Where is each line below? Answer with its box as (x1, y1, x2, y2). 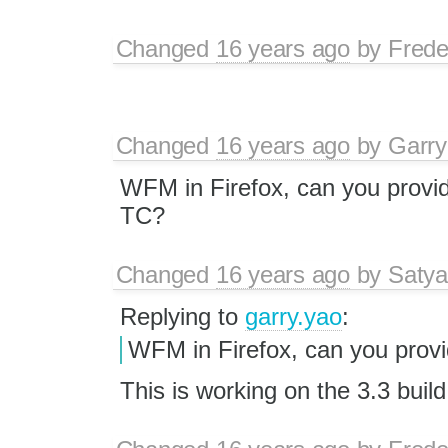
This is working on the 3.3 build (119, 377, 446, 405)
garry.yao (244, 302, 342, 330)
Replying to (119, 302, 245, 330)
